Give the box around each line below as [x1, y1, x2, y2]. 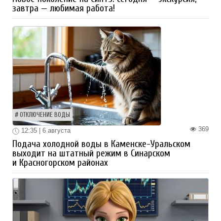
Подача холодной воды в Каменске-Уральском [12, 138, 190, 149]
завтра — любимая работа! [12, 3, 115, 14]
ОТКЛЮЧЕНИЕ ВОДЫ [20, 111, 70, 119]
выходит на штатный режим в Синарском [12, 147, 170, 159]
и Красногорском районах [12, 157, 108, 168]
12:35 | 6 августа [19, 127, 71, 135]
